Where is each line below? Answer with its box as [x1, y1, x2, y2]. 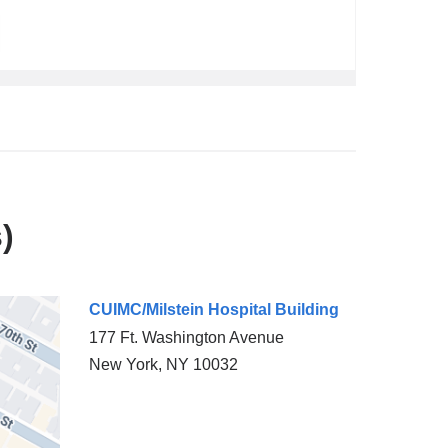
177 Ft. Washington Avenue [88, 329, 284, 347]
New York [88, 356, 158, 374]
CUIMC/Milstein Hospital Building [88, 301, 339, 319]
